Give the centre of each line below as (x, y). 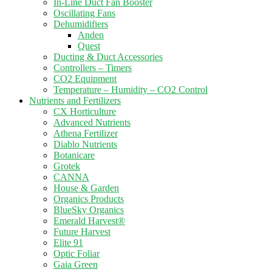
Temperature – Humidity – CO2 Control (131, 90)
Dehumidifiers (81, 24)
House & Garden (86, 188)
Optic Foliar (76, 253)
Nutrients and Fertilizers (75, 100)
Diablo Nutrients (85, 144)
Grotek (67, 166)
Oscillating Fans (84, 13)
